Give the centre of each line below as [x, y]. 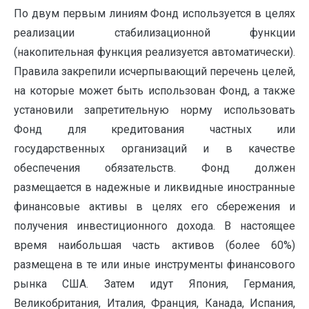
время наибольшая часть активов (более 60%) [154, 246]
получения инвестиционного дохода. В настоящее [154, 226]
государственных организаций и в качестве [154, 149]
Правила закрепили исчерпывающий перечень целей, [154, 72]
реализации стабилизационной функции [154, 33]
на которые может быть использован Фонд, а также [154, 91]
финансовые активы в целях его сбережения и [154, 207]
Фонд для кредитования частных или [154, 130]
